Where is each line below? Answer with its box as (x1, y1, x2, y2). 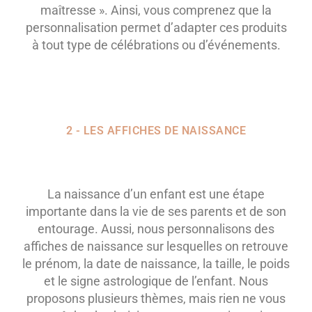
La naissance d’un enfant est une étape (47, 187, 265, 202)
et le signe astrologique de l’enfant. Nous (44, 274, 268, 289)
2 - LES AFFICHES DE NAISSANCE (65, 124, 247, 138)
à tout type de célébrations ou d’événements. (31, 38, 281, 53)
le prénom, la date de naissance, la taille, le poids (22, 256, 290, 272)
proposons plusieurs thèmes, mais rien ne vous (26, 291, 286, 306)
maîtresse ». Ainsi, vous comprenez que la (40, 3, 272, 18)
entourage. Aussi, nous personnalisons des (38, 221, 274, 237)
